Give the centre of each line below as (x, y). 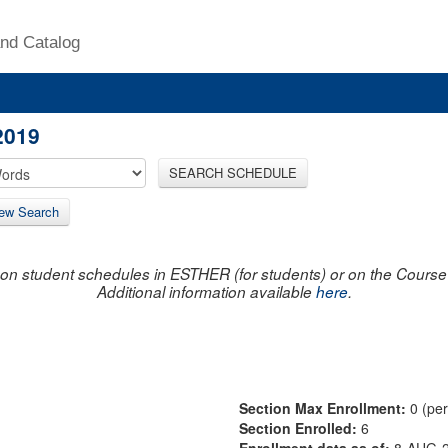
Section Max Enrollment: (324, 407)
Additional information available (206, 291)
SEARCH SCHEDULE (233, 172)
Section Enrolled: (300, 427)
